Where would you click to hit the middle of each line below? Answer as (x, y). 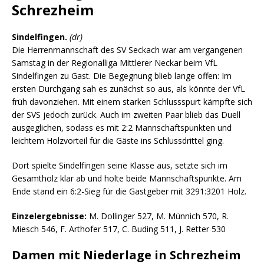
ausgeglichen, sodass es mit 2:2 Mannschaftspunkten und (122, 127)
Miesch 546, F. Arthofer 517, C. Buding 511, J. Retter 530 (119, 229)
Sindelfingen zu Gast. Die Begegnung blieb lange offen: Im (122, 75)
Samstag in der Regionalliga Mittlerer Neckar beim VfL (115, 62)
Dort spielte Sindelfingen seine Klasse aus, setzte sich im (120, 165)
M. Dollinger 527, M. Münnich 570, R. (158, 216)
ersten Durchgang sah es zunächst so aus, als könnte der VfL (128, 88)
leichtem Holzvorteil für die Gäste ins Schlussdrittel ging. (118, 140)
